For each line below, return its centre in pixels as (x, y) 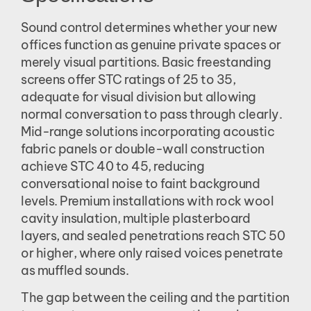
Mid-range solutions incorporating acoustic (148, 131)
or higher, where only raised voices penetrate (152, 253)
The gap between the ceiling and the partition (155, 297)
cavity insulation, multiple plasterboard (135, 218)
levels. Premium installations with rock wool (147, 201)
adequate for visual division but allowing (138, 96)
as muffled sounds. (75, 270)
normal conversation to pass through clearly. (151, 114)
